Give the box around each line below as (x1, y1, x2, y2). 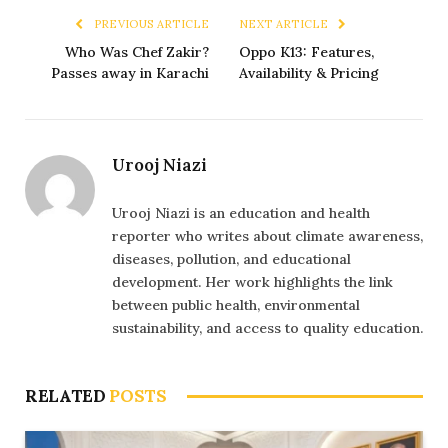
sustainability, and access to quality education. (112, 319, 423, 338)
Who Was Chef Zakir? (65, 43, 209, 62)
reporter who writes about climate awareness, (112, 227, 423, 246)
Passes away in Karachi (51, 64, 209, 83)
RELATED (25, 385, 110, 408)
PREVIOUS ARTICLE (90, 17, 209, 32)
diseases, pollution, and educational (112, 250, 351, 269)
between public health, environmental (112, 296, 360, 315)
